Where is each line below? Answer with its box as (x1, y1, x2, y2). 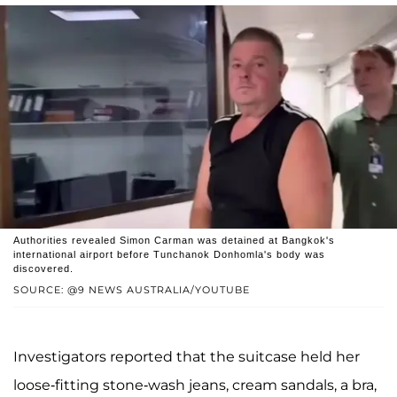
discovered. (13, 262, 74, 274)
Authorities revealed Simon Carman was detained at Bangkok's (13, 234, 335, 245)
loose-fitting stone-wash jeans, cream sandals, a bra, (13, 376, 377, 393)
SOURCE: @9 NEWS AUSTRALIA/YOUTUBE (13, 283, 250, 296)
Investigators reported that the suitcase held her (13, 347, 360, 365)
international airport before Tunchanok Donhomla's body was (13, 248, 325, 260)
